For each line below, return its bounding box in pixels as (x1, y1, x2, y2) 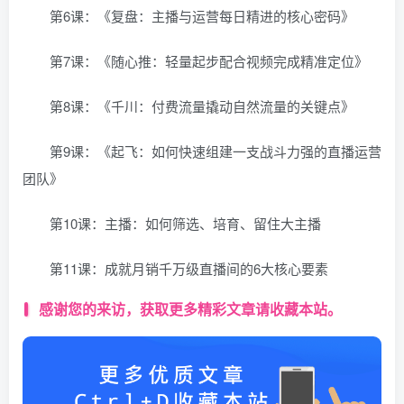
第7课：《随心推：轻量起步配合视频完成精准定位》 (50, 50, 368, 70)
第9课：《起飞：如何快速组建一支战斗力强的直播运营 (50, 141, 381, 161)
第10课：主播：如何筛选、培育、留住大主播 (50, 213, 321, 233)
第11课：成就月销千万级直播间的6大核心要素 (50, 258, 328, 278)
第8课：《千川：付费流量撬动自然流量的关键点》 (50, 96, 354, 115)
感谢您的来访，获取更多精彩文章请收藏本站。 (38, 298, 342, 320)
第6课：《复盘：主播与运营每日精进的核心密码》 (50, 5, 354, 25)
